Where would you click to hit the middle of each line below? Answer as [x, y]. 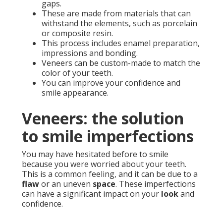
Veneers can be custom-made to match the [121, 63]
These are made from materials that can [116, 14]
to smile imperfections [108, 136]
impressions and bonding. [90, 53]
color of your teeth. [77, 73]
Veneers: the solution [103, 118]
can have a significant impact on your [91, 194]
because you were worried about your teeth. [104, 164]
